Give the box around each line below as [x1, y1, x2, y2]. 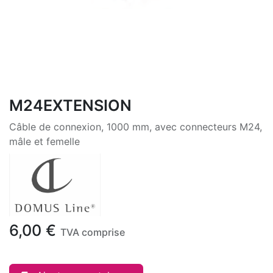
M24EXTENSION [9, 96, 132, 115]
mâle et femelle [9, 135, 80, 147]
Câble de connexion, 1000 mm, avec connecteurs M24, [9, 121, 262, 133]
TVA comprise [60, 226, 125, 239]
